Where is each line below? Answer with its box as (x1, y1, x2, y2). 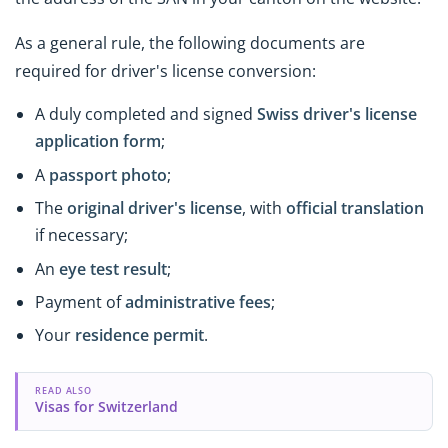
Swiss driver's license (257, 103, 417, 126)
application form (35, 130, 161, 153)
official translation (286, 197, 424, 220)
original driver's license (67, 197, 242, 220)
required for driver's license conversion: (15, 59, 316, 82)
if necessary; (35, 224, 128, 247)
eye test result (59, 257, 167, 280)
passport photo (49, 163, 167, 186)
